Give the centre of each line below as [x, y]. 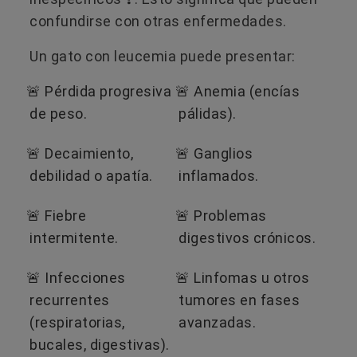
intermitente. [74, 237]
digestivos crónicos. [247, 237]
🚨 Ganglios [214, 153]
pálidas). [208, 113]
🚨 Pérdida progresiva [99, 91]
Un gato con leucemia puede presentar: [163, 56]
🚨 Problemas [221, 215]
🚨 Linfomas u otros [243, 277]
